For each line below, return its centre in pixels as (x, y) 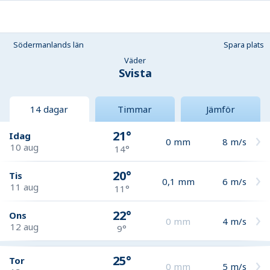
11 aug (24, 187)
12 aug (24, 226)
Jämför (220, 109)
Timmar (135, 109)
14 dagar (49, 109)
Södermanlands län (49, 45)
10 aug (24, 147)
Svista (135, 73)
